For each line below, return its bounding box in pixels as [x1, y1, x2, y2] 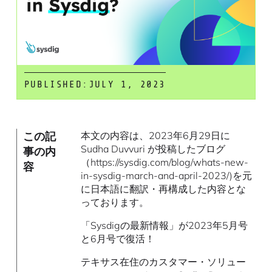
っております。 [81, 195, 149, 208]
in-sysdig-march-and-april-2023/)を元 [81, 169, 253, 182]
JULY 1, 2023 [88, 78, 166, 90]
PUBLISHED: [24, 78, 89, 90]
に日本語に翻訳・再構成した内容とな [81, 182, 246, 195]
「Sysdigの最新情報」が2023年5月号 [81, 219, 248, 231]
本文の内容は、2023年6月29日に [81, 129, 231, 141]
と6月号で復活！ [81, 232, 155, 245]
